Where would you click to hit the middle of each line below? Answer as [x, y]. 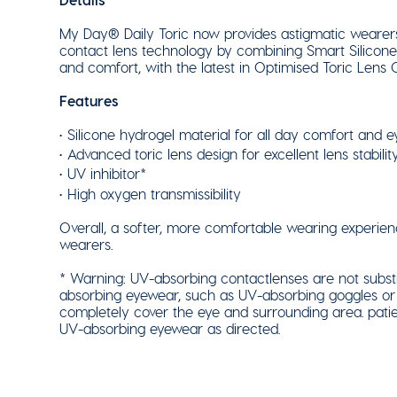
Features [89, 100]
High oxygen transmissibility [154, 193]
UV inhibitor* [107, 174]
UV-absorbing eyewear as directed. [170, 329]
